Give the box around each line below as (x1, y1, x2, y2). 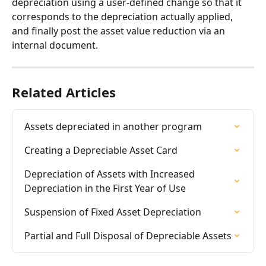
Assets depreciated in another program (24, 120, 202, 133)
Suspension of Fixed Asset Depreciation (24, 205, 201, 218)
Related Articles (12, 83, 116, 101)
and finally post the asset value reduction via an (12, 24, 227, 37)
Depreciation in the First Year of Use (24, 182, 186, 195)
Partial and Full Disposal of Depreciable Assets (24, 229, 232, 242)
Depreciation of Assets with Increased (24, 167, 197, 180)
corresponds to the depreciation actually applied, (12, 10, 235, 23)
